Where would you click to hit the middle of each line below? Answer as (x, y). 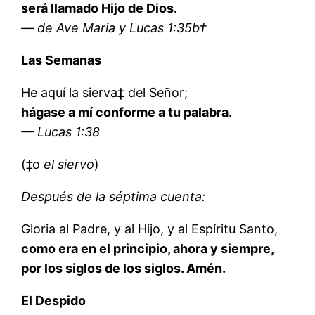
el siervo (69, 165)
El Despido (54, 301)
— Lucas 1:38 (61, 132)
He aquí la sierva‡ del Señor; (105, 93)
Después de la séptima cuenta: (114, 197)
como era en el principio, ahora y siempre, (148, 249)
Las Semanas (62, 60)
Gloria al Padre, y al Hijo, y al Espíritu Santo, (150, 229)
